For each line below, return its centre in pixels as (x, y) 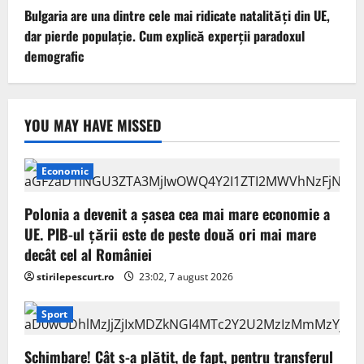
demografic (54, 56)
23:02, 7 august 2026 (185, 276)
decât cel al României (88, 254)
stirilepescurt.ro (75, 276)
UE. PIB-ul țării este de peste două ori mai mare (170, 234)
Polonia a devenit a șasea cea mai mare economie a (177, 213)
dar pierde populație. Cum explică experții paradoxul (165, 35)
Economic (65, 171)
